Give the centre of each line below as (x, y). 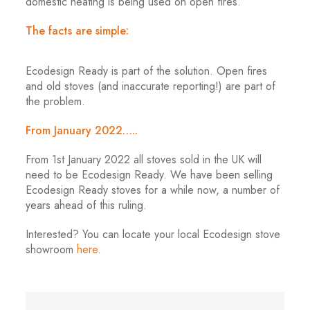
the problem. (56, 101)
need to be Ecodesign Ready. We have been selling (149, 174)
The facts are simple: (77, 30)
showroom (52, 249)
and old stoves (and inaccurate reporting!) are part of (151, 86)
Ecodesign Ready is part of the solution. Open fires (147, 71)
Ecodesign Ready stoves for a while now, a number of (153, 190)
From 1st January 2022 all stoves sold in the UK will (144, 159)
